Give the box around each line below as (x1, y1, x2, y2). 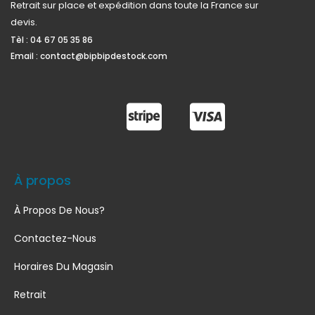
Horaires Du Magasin (14, 259, 113, 274)
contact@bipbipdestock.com (40, 51, 167, 63)
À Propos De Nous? (14, 203, 105, 218)
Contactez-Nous (14, 231, 96, 246)
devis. (11, 15, 37, 30)
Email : (11, 51, 40, 63)
